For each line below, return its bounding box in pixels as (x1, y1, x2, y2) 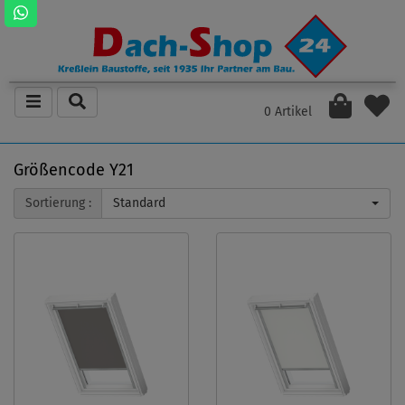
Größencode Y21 (14, 160, 134, 181)
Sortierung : (25, 195, 91, 212)
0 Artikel (264, 103, 313, 119)
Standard (113, 195, 165, 212)
